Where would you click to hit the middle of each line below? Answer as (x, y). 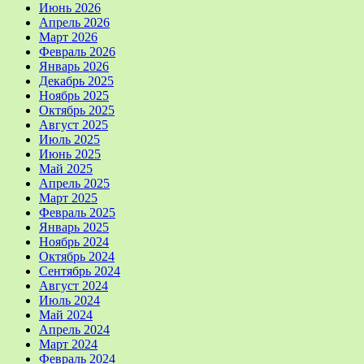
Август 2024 (74, 285)
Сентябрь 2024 (80, 271)
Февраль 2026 (77, 51)
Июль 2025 (69, 139)
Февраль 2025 (77, 212)
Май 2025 (66, 168)
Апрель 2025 (74, 183)
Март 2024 (68, 344)
